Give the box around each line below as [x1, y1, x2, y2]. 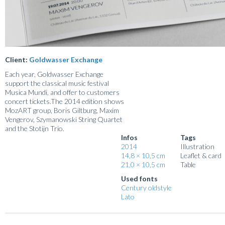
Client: [5, 55, 29, 64]
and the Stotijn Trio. [5, 124, 64, 133]
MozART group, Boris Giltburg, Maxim [5, 105, 119, 115]
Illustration [180, 142, 214, 151]
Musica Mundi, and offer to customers [5, 87, 120, 96]
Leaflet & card [180, 151, 221, 160]
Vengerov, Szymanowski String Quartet [5, 115, 123, 124]
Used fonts [121, 174, 158, 183]
